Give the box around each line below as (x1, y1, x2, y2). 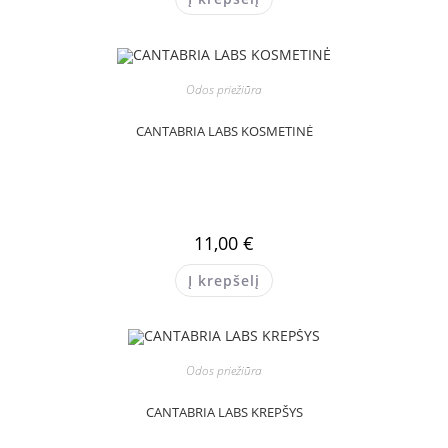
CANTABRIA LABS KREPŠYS (145, 403, 303, 422)
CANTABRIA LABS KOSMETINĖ (135, 121, 313, 140)
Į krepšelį (188, 270, 260, 290)
